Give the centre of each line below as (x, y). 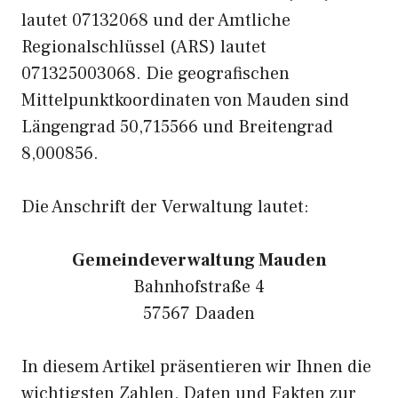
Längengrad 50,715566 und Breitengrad (177, 127)
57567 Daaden (199, 314)
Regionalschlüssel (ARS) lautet (144, 47)
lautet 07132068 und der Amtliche (156, 20)
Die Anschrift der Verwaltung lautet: (165, 207)
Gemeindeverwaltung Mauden (199, 260)
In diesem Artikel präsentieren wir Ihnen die (196, 367)
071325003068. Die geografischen (155, 74)
